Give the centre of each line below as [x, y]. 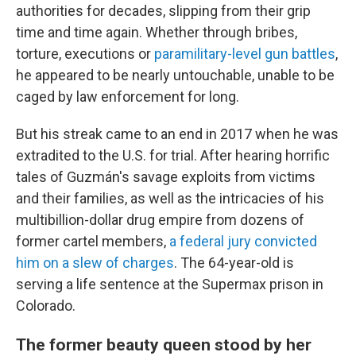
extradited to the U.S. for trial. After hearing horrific [173, 155]
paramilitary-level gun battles [245, 54]
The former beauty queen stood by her [164, 344]
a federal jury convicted [243, 241]
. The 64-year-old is [234, 263]
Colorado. [46, 306]
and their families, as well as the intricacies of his [170, 198]
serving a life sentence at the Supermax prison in [170, 284]
